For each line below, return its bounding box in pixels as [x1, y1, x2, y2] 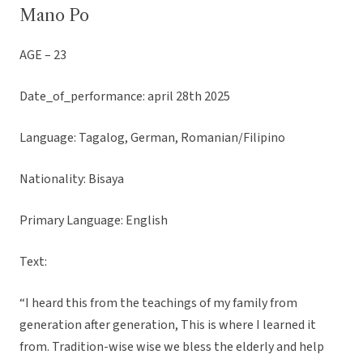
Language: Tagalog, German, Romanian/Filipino [19, 129, 288, 147]
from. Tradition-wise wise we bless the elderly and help [19, 338, 324, 357]
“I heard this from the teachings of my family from [19, 294, 297, 313]
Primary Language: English [19, 211, 168, 230]
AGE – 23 [19, 46, 66, 65]
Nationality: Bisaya [19, 170, 124, 189]
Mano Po [19, 6, 89, 26]
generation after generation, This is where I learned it [19, 316, 316, 335]
